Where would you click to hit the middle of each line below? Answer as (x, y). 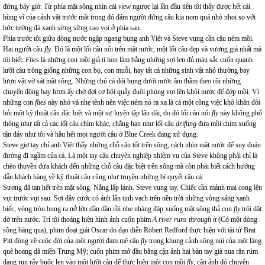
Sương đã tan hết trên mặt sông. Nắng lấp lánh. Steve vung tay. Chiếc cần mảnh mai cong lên (132, 188)
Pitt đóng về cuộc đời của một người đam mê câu (72, 241)
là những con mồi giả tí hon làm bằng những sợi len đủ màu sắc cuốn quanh (146, 60)
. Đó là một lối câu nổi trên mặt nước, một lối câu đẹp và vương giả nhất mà (156, 49)
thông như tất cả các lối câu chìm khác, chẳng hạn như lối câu (89, 124)
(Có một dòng (238, 219)
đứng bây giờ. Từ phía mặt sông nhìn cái (61, 7)
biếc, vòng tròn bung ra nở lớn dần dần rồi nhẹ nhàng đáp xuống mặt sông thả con (118, 209)
